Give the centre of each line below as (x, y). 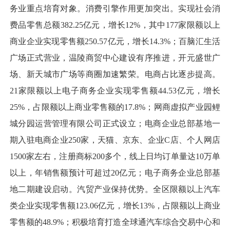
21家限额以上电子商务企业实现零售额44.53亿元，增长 (115, 90)
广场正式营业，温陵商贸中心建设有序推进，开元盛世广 (115, 57)
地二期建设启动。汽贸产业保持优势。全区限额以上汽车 (115, 189)
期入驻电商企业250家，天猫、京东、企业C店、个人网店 (115, 140)
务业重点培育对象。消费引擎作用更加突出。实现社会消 (115, 8)
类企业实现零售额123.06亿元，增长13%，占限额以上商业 (115, 205)
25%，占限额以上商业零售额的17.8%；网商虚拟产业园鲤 (115, 107)
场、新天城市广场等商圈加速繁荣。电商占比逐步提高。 (115, 74)
